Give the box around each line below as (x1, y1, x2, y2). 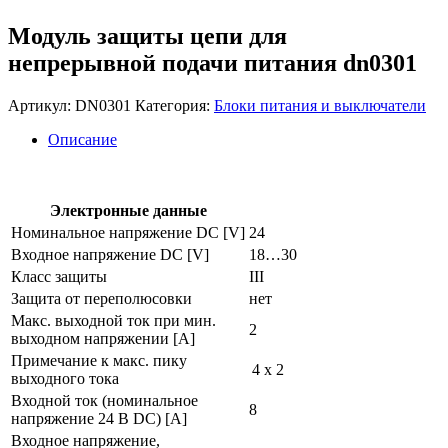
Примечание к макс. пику (11, 351, 187, 369)
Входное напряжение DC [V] (11, 245, 209, 263)
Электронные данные (49, 201, 207, 219)
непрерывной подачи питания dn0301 (8, 49, 417, 76)
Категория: (135, 96, 214, 114)
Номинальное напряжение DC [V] (11, 223, 245, 241)
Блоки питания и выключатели (214, 96, 426, 114)
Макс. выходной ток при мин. (11, 311, 216, 329)
